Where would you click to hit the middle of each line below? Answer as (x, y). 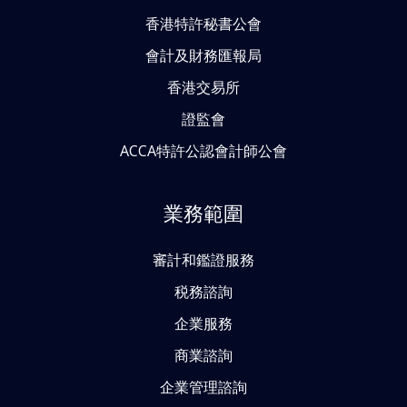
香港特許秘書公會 (203, 23)
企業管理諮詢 (203, 387)
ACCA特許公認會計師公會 (203, 150)
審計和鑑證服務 (203, 259)
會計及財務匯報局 (203, 55)
